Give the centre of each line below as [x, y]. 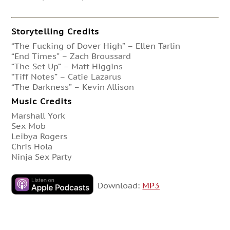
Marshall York [39, 115]
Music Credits [42, 101]
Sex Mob [29, 126]
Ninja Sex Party [42, 156]
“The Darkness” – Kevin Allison [73, 87]
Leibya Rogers [40, 136]
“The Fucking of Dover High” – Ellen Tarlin [96, 45]
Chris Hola [32, 146]
